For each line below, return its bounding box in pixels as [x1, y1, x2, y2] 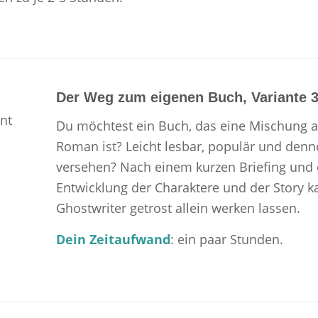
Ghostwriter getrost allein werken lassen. [55, 199, 300, 217]
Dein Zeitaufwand [55, 231, 170, 248]
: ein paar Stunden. [170, 231, 283, 248]
